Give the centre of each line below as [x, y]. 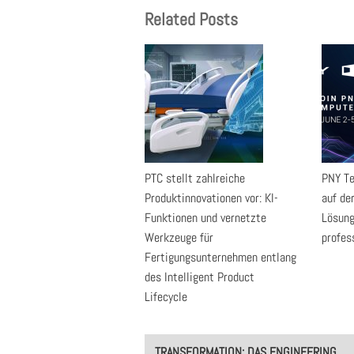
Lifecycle [166, 297]
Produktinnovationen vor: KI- [211, 198]
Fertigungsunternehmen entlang [220, 257]
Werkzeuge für [179, 237]
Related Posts [191, 19]
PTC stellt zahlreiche [195, 178]
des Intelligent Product [200, 277]
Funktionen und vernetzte [205, 218]
